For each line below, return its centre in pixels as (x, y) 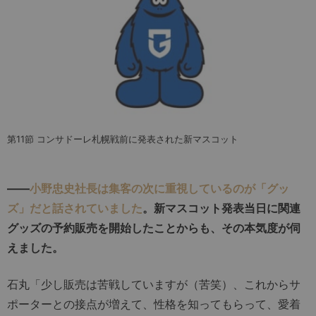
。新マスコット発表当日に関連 (221, 208)
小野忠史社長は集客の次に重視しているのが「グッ (159, 188)
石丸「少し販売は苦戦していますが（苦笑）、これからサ (154, 284)
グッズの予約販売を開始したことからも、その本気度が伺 (154, 227)
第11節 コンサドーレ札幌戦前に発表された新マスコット (123, 139)
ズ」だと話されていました (75, 208)
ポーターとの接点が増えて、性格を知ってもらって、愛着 (154, 304)
